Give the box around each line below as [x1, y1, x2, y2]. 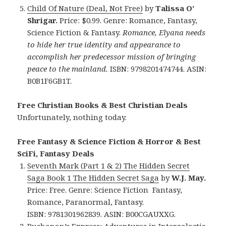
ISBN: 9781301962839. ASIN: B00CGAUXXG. [27, 208, 176, 219]
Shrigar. [27, 15, 58, 25]
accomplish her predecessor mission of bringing [27, 51, 196, 62]
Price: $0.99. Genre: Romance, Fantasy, [58, 15, 198, 25]
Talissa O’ [155, 3, 195, 13]
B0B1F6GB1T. [27, 75, 72, 86]
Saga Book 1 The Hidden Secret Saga [27, 172, 159, 183]
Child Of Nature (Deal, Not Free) [27, 3, 143, 13]
